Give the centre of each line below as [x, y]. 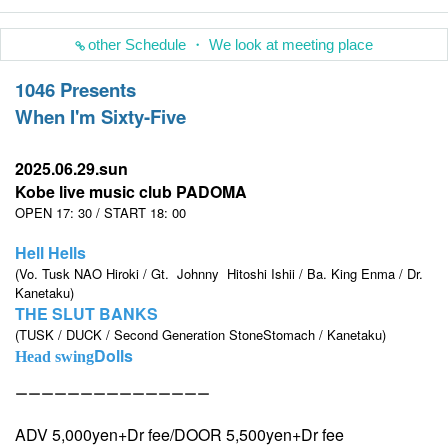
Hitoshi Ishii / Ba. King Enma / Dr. [325, 273]
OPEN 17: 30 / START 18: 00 [100, 212]
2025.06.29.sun [71, 168]
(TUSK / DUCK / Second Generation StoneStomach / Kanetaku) [200, 334]
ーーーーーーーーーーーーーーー [112, 394]
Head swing [54, 356]
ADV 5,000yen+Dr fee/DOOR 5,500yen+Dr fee [179, 434]
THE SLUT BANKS [86, 313]
